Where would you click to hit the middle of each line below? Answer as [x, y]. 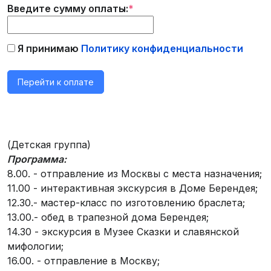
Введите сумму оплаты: [68, 8]
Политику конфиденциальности [161, 48]
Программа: [38, 159]
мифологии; [35, 246]
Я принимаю [47, 48]
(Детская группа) [49, 145]
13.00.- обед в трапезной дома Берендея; [108, 217]
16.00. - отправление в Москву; [83, 261]
